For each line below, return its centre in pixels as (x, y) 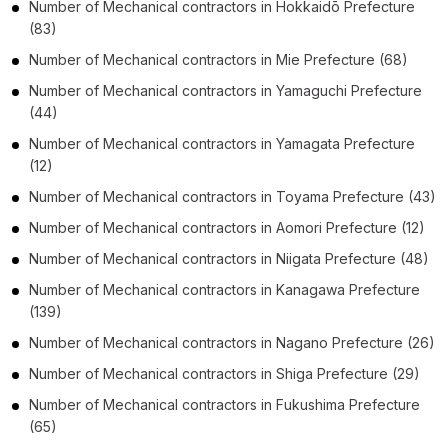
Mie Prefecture (325, 59)
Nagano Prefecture (339, 342)
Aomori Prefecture (336, 227)
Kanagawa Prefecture (348, 289)
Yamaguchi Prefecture (349, 90)
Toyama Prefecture (340, 196)
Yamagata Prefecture (345, 143)
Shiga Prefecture (332, 373)
